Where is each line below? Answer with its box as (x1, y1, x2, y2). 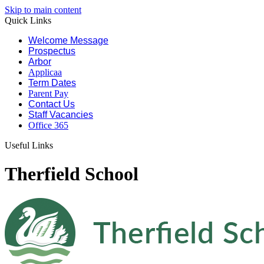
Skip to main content (5, 5, 81, 15)
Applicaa (28, 67, 62, 77)
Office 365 (28, 120, 68, 130)
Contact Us (28, 99, 75, 109)
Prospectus (28, 46, 75, 56)
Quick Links (5, 15, 51, 25)
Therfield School (5, 163, 138, 185)
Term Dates (28, 78, 76, 88)
